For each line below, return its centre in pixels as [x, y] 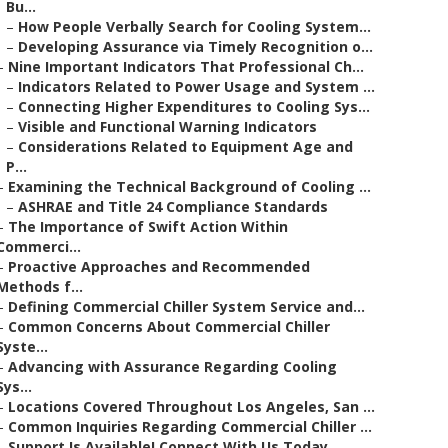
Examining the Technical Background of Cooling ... [189, 186]
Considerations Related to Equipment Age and [185, 146]
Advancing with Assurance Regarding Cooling [172, 366]
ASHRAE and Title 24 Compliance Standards [173, 206]
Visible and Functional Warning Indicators [167, 126]
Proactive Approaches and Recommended [159, 266]
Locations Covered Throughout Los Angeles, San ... [191, 406]
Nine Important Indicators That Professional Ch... [186, 66]
